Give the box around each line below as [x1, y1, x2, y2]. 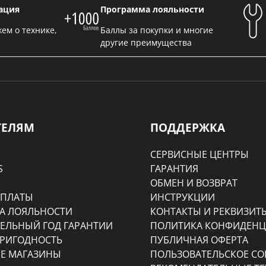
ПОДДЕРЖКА [150, 120, 225, 136]
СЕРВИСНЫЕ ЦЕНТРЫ [150, 148, 249, 161]
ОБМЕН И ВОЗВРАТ [150, 176, 237, 190]
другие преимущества [100, 36, 192, 48]
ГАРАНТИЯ [150, 162, 198, 176]
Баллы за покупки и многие [100, 24, 213, 36]
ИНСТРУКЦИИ [150, 191, 215, 204]
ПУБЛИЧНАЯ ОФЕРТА [150, 233, 248, 247]
